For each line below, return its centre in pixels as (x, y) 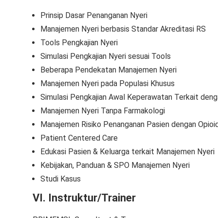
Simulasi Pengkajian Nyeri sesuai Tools (106, 56)
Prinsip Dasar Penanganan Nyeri (94, 15)
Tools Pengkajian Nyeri (79, 43)
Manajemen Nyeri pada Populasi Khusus (108, 83)
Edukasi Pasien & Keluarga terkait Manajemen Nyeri (127, 152)
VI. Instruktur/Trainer (84, 198)
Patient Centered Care (79, 138)
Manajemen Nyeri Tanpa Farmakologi (103, 111)
